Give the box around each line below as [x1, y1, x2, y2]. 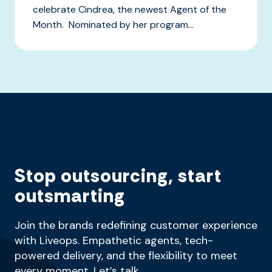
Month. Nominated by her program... [33, 18, 194, 31]
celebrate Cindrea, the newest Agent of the [33, 2, 226, 16]
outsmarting [15, 183, 125, 208]
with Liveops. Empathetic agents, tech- [15, 233, 213, 248]
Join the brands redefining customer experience [15, 217, 257, 233]
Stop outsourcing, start [15, 163, 222, 188]
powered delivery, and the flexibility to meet [15, 248, 237, 263]
